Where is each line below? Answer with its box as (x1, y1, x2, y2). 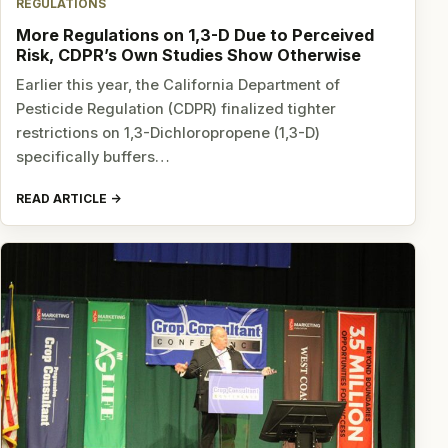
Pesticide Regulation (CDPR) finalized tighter (16, 100, 337, 119)
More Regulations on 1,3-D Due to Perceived (16, 24, 375, 45)
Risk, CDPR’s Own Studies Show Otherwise (16, 44, 362, 65)
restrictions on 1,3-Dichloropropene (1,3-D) (16, 124, 321, 143)
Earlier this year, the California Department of (16, 76, 341, 95)
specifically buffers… (16, 148, 171, 167)
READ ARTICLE (16, 190, 108, 206)
